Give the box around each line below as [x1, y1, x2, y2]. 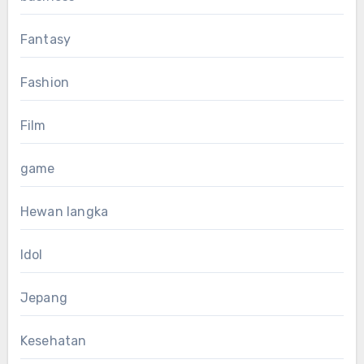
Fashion [19, 74, 70, 90]
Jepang [19, 289, 67, 305]
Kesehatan [19, 332, 87, 349]
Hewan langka [19, 203, 109, 219]
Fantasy [19, 31, 71, 47]
